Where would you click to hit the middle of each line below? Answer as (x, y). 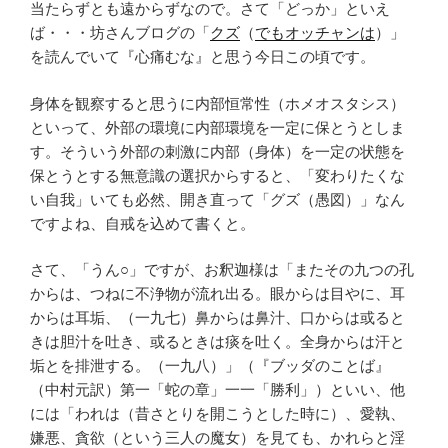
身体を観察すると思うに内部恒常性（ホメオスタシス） (217, 103)
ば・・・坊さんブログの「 (120, 32)
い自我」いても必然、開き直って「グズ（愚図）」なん (217, 199)
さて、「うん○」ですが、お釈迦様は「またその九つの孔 (222, 269)
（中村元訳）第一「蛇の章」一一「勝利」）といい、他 (217, 389)
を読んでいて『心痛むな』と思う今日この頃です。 (202, 56)
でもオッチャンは (315, 32)
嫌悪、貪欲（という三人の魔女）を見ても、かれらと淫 (217, 437)
